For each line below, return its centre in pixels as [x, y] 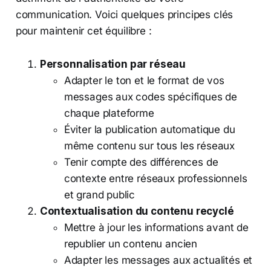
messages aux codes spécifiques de [151, 96]
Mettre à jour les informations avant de [156, 227]
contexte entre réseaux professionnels [155, 178]
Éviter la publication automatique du [149, 129]
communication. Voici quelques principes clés [124, 14]
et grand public [100, 194]
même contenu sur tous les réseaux [149, 145]
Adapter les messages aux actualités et [158, 260]
